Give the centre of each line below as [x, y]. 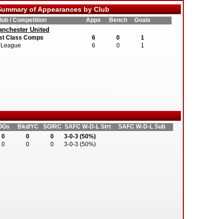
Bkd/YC [28, 127]
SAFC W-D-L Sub [142, 127]
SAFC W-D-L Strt [88, 127]
